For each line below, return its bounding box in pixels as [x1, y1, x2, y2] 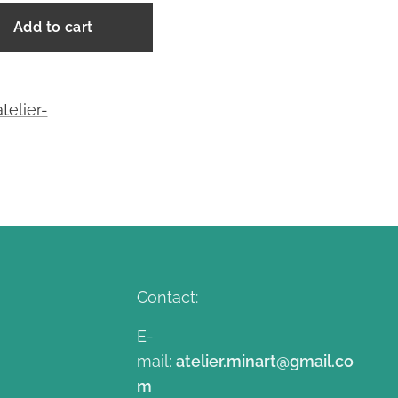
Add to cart [12, 19, 93, 36]
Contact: [137, 288, 199, 306]
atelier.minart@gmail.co [176, 352, 354, 370]
